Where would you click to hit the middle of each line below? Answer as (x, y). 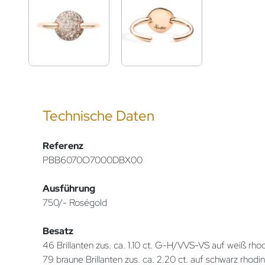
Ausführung (69, 188)
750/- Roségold (75, 202)
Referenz (63, 146)
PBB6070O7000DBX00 (93, 160)
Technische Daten (98, 115)
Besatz (58, 231)
